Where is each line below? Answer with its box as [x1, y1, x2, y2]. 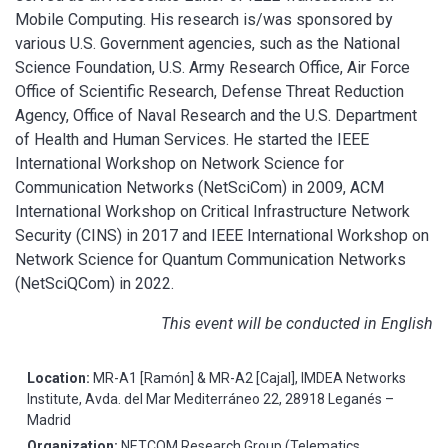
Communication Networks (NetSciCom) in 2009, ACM [15, 177, 384, 197]
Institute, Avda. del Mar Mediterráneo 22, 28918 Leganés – [27, 390, 394, 407]
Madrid [27, 411, 71, 428]
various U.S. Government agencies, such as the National [15, 33, 400, 53]
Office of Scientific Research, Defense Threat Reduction [15, 81, 404, 101]
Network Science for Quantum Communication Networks [15, 249, 406, 269]
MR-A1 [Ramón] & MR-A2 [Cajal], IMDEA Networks [93, 369, 406, 386]
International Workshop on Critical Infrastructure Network [15, 201, 410, 221]
